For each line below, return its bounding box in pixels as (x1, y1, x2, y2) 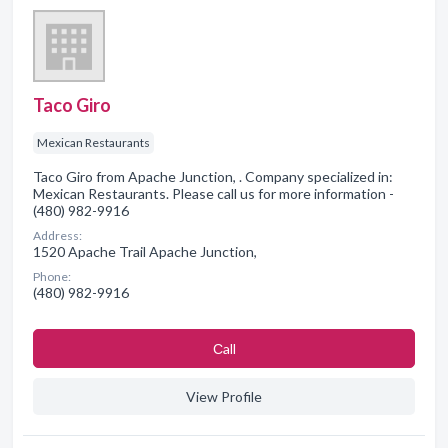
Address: (33, 227, 82, 243)
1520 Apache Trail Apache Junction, (33, 242, 257, 260)
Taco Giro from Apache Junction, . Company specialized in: (33, 167, 393, 185)
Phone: (33, 268, 71, 284)
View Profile (186, 387, 262, 405)
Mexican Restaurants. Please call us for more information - (33, 184, 394, 202)
